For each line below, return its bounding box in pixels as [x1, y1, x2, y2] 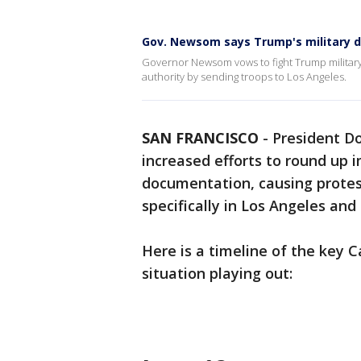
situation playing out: [142, 263, 297, 283]
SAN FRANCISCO [142, 128, 259, 147]
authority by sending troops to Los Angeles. [142, 69, 346, 84]
